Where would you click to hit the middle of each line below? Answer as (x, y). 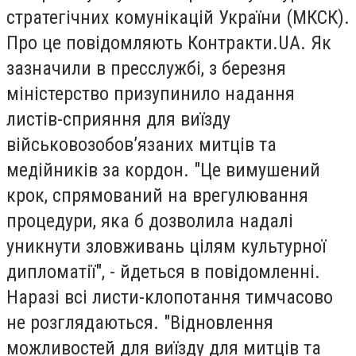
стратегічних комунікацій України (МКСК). (178, 17)
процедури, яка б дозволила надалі (150, 221)
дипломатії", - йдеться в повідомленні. (163, 272)
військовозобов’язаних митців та (141, 145)
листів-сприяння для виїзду (118, 119)
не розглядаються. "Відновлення (140, 323)
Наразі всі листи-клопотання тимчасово (170, 297)
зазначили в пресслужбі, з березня (146, 68)
